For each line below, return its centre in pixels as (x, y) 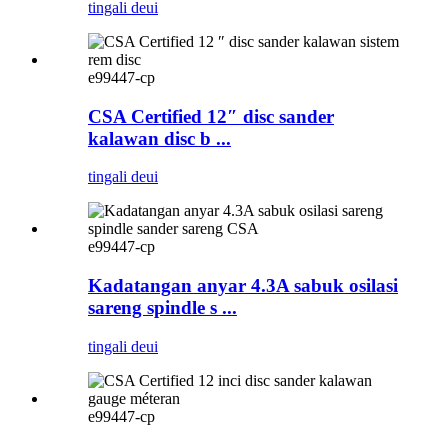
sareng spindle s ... (162, 308)
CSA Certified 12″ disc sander (211, 116)
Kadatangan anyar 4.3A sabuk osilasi (243, 286)
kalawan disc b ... (159, 138)
